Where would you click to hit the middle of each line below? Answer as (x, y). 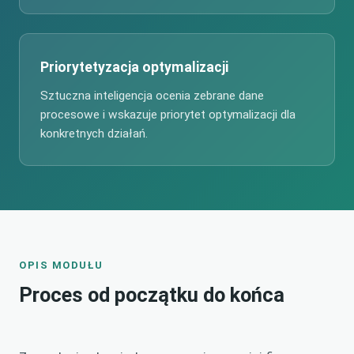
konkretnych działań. (94, 134)
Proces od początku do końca (152, 295)
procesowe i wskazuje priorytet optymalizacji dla (168, 115)
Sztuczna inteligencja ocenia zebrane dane (152, 96)
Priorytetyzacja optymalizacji (134, 68)
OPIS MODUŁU (61, 265)
